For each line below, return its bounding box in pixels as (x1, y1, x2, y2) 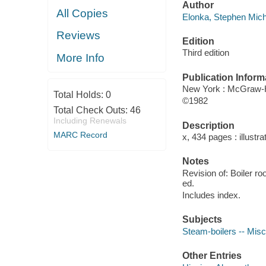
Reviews (56, 29, 101, 42)
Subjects (182, 214, 222, 225)
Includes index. (182, 189, 240, 200)
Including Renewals (53, 116, 126, 125)
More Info (56, 51, 105, 64)
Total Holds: (53, 90, 106, 100)
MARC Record (53, 130, 107, 140)
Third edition (182, 47, 229, 58)
